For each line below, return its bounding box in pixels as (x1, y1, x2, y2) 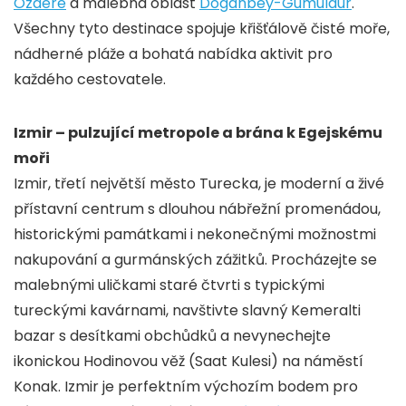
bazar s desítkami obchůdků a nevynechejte (14, 325, 331, 347)
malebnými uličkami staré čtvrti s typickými (14, 275, 324, 296)
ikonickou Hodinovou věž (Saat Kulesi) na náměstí (14, 351, 363, 372)
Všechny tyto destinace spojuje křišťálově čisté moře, (14, 18, 390, 40)
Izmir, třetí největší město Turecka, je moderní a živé (14, 173, 384, 195)
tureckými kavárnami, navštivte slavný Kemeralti (14, 300, 361, 322)
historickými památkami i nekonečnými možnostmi (14, 224, 376, 246)
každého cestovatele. (14, 69, 166, 91)
